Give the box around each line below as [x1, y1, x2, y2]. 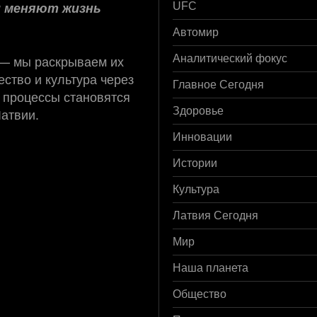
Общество [173, 287, 226, 300]
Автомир [173, 25, 219, 38]
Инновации [173, 130, 232, 143]
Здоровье [173, 104, 224, 117]
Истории [173, 156, 217, 169]
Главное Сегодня [173, 78, 264, 91]
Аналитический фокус [173, 52, 287, 64]
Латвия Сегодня [173, 209, 258, 221]
